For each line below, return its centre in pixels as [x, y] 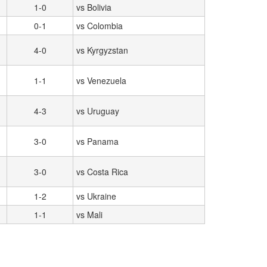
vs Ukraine [96, 196]
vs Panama [97, 141]
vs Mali [89, 215]
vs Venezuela [101, 80]
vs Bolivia [94, 7]
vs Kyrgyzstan [102, 50]
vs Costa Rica [102, 172]
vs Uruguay [98, 111]
